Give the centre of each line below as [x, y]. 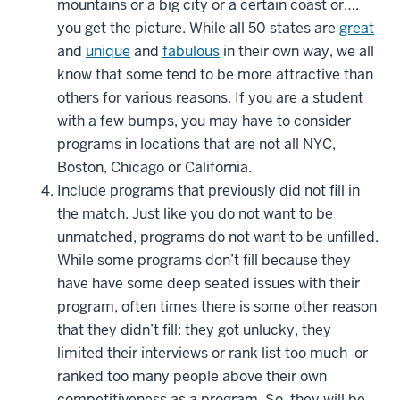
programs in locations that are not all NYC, [196, 144]
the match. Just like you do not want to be [195, 213]
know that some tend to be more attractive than [215, 74]
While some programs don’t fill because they [204, 260]
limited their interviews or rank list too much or [212, 353]
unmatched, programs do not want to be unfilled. [218, 237]
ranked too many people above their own [192, 376]
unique [108, 51]
